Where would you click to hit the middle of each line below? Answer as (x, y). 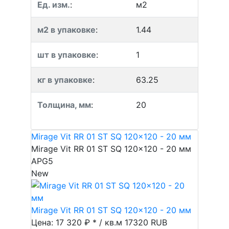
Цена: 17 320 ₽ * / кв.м (78, 222)
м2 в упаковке (66, 30)
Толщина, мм (64, 105)
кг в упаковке (65, 80)
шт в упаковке (67, 55)
